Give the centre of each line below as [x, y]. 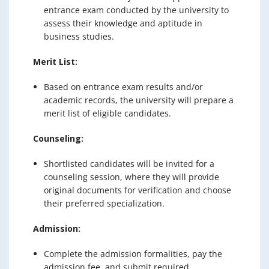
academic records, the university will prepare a [139, 100]
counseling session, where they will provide [131, 177]
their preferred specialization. [104, 203]
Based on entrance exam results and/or [123, 87]
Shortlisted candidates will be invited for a [129, 164]
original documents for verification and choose [138, 190]
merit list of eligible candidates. [107, 113]
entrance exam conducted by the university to [136, 10]
